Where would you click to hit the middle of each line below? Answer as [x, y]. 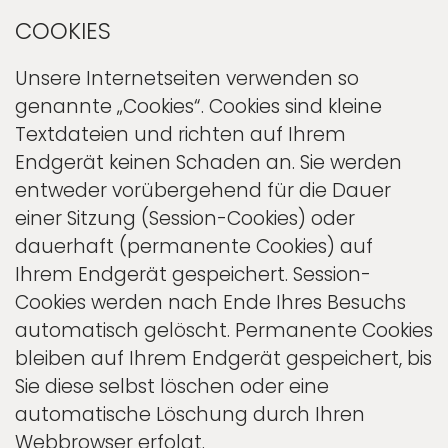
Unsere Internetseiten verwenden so [187, 78]
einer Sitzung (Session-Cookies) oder [185, 218]
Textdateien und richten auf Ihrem [180, 134]
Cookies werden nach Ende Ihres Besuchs [210, 302]
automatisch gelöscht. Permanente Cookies [224, 330]
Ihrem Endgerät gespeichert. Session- [193, 274]
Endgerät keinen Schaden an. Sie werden [208, 162]
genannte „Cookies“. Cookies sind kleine [198, 106]
